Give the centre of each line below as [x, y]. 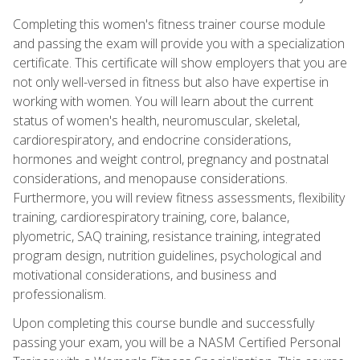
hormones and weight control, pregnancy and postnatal [171, 159]
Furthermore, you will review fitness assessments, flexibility [179, 197]
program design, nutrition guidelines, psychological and [167, 255]
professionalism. [59, 294]
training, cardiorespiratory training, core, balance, [151, 217]
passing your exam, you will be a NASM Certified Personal [177, 342]
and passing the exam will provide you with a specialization [179, 43]
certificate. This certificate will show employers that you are [180, 62]
